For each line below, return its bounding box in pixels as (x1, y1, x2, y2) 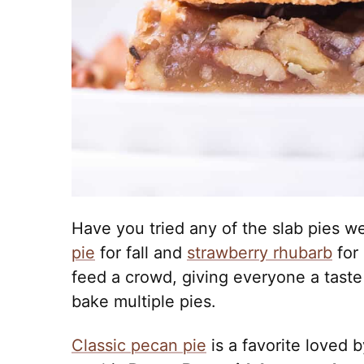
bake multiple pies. (71, 292, 216, 311)
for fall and (95, 243, 187, 262)
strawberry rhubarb (187, 243, 332, 262)
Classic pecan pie (71, 336, 206, 355)
